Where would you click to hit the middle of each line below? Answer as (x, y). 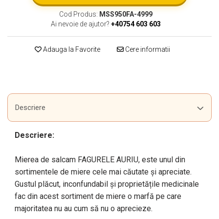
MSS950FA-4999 (126, 14)
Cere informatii (147, 49)
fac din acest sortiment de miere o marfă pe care (98, 196)
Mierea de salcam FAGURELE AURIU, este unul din (100, 160)
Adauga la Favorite (71, 49)
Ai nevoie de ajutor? (80, 24)
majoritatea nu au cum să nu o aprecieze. (84, 208)
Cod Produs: (78, 14)
